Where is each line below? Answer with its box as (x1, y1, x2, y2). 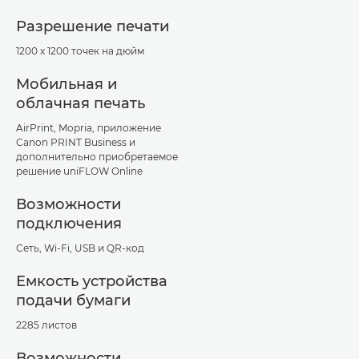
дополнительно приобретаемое (16, 150, 178, 163)
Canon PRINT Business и (16, 135, 135, 148)
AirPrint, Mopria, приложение (16, 121, 161, 134)
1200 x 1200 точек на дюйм (16, 44, 144, 57)
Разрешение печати (16, 17, 169, 35)
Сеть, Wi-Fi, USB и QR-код (16, 241, 144, 254)
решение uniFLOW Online (16, 164, 143, 177)
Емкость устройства (16, 272, 167, 290)
